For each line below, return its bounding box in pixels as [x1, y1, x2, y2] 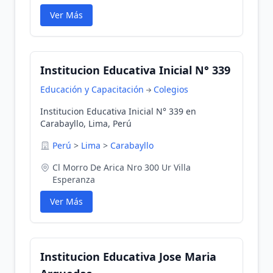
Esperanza [52, 174, 95, 185]
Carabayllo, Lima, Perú [40, 118, 132, 129]
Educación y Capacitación [40, 83, 144, 95]
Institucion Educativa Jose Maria [40, 249, 216, 264]
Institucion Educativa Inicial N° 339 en [40, 105, 196, 117]
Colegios [154, 83, 188, 95]
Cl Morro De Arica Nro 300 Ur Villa [52, 161, 191, 173]
